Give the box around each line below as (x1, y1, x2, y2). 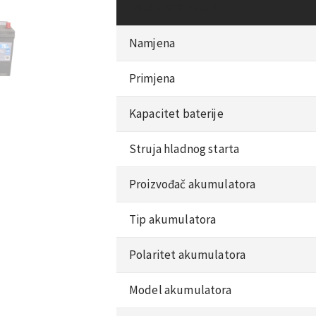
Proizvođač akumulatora (129, 176, 256, 192)
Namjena (129, 35, 176, 51)
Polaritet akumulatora (129, 246, 246, 262)
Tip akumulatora (129, 211, 217, 227)
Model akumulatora (129, 281, 232, 298)
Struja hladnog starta (129, 140, 240, 157)
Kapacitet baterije (129, 105, 224, 121)
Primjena (129, 70, 176, 86)
